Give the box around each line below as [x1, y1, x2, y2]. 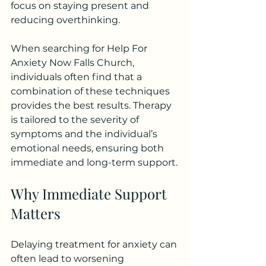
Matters [11, 204, 61, 223]
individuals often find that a [11, 71, 144, 83]
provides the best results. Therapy [11, 100, 174, 112]
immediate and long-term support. [11, 157, 178, 169]
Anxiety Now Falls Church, [11, 57, 137, 69]
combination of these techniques [11, 85, 172, 97]
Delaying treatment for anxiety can [11, 239, 179, 251]
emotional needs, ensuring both [11, 142, 166, 154]
